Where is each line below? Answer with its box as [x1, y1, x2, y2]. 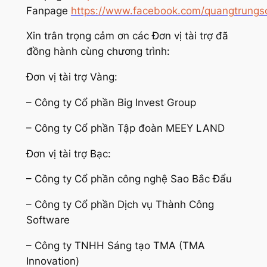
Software [26, 214, 70, 226]
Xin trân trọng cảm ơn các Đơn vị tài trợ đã [26, 30, 228, 42]
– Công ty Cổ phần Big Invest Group [26, 97, 196, 109]
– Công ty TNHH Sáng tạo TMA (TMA [26, 240, 205, 252]
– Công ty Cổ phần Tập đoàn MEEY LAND [26, 122, 225, 134]
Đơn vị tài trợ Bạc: [26, 147, 111, 160]
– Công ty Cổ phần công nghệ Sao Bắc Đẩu [26, 173, 232, 185]
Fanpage [26, 4, 71, 17]
